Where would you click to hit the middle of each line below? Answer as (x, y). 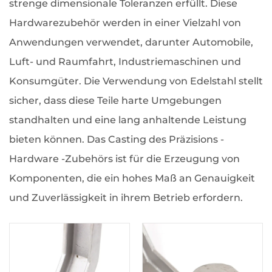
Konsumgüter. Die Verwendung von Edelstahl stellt (136, 81)
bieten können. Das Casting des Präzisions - (117, 139)
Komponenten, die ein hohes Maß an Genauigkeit (132, 178)
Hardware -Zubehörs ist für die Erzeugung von (124, 159)
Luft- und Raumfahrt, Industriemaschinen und (125, 62)
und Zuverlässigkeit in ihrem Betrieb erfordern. (126, 198)
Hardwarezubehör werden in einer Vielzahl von (125, 23)
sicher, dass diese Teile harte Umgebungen (115, 100)
